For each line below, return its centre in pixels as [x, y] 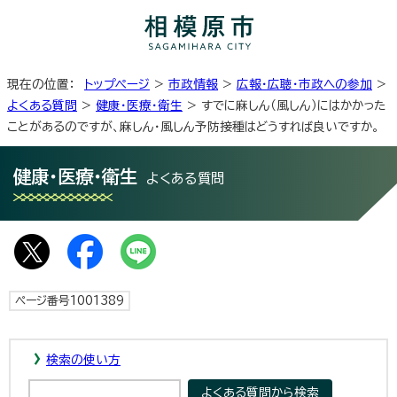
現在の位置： [46, 84]
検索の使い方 [83, 359]
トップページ [117, 84]
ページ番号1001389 [70, 300]
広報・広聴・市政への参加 [304, 84]
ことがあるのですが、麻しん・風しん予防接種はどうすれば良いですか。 [193, 126]
